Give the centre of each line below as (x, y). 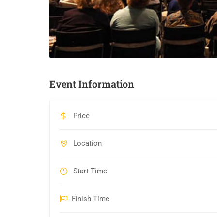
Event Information (92, 84)
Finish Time (91, 199)
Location (86, 144)
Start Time (89, 171)
